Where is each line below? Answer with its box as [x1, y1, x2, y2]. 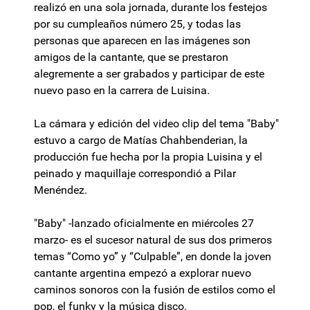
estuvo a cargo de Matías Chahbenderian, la [34, 134, 248, 147]
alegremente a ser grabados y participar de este [34, 67, 264, 81]
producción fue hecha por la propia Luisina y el [34, 150, 262, 164]
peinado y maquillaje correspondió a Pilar [34, 167, 236, 181]
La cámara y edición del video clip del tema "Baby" [34, 117, 279, 131]
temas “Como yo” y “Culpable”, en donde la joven [34, 250, 271, 264]
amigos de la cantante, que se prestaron [34, 51, 228, 64]
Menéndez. [34, 183, 87, 197]
